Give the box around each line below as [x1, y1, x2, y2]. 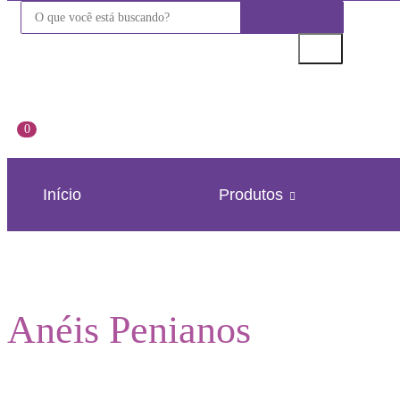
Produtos [219, 186, 287, 204]
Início [43, 186, 81, 204]
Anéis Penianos [7, 308, 251, 353]
